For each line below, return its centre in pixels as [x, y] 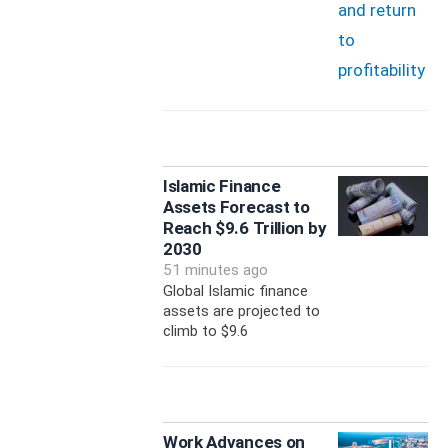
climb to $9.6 [205, 331]
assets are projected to [241, 311]
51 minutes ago [215, 270]
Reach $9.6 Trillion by [244, 228]
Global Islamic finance [235, 291]
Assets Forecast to [236, 207]
